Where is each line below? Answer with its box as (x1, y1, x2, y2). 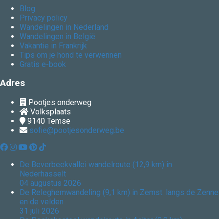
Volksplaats (30, 107, 71, 117)
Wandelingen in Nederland (20, 22, 109, 32)
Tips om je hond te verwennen (20, 50, 122, 60)
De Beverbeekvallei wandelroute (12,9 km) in (20, 160, 172, 170)
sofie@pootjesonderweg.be (29, 126, 124, 135)
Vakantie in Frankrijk (20, 41, 87, 50)
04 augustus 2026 (20, 178, 81, 188)
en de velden (20, 197, 64, 207)
